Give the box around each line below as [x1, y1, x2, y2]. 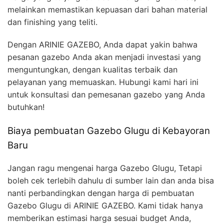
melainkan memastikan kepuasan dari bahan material [7, 4, 207, 14]
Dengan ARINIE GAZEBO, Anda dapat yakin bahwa [7, 39, 197, 49]
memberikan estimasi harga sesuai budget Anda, [7, 212, 191, 223]
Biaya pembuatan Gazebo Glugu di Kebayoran [7, 124, 210, 136]
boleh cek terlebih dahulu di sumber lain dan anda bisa [7, 175, 214, 185]
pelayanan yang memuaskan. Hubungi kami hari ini [7, 76, 198, 87]
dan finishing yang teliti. [7, 16, 97, 27]
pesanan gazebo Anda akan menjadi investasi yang [7, 51, 201, 62]
